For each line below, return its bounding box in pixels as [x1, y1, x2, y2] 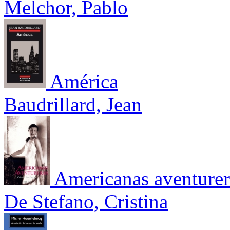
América [50, 70, 118, 92]
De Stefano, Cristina [4, 190, 168, 213]
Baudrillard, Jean [4, 93, 142, 116]
